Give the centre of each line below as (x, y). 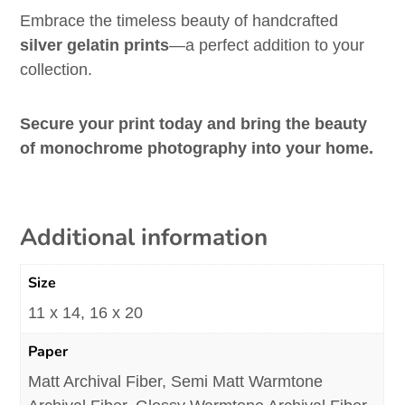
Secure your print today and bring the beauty (194, 124)
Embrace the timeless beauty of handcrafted (179, 21)
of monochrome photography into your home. (197, 149)
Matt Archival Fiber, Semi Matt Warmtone (176, 382)
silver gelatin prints (95, 46)
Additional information (144, 238)
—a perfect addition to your (267, 46)
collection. (57, 70)
